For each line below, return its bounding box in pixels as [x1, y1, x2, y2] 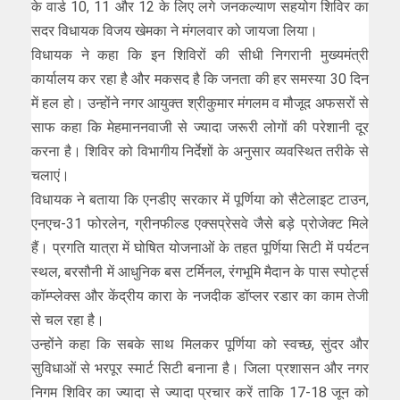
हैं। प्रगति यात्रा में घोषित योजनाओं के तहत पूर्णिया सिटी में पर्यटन [31, 238, 369, 256]
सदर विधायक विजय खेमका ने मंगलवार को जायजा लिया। [31, 21, 318, 39]
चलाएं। [31, 166, 70, 184]
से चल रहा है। [31, 311, 104, 329]
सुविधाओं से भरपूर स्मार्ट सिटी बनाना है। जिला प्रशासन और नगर [31, 359, 369, 377]
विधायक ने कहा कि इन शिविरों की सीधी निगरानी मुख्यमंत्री [31, 46, 369, 63]
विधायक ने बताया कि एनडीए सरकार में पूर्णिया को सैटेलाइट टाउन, [31, 190, 369, 208]
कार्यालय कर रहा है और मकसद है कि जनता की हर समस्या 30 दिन [31, 70, 369, 87]
